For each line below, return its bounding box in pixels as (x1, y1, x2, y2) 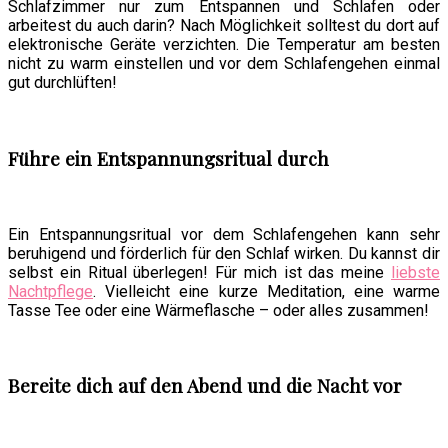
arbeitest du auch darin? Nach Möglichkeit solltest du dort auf (8, 16, 440, 36)
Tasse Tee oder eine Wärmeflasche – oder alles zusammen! (8, 300, 429, 320)
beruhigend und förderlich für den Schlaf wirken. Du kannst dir (8, 243, 440, 263)
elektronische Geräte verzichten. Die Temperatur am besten (8, 35, 440, 55)
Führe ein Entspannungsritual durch (8, 146, 329, 172)
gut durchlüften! (8, 73, 117, 93)
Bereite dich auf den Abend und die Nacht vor (8, 373, 402, 399)
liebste (391, 262, 440, 282)
